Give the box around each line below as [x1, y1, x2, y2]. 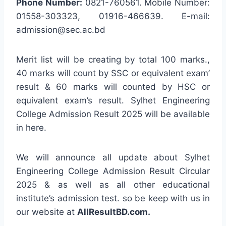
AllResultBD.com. [77, 206, 150, 217]
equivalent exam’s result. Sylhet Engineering [16, 95, 210, 105]
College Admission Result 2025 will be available [16, 108, 210, 119]
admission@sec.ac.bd [16, 24, 105, 35]
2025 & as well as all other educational [16, 179, 210, 190]
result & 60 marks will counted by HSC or [16, 81, 210, 92]
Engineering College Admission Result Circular [16, 165, 210, 176]
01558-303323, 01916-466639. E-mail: [16, 11, 210, 21]
